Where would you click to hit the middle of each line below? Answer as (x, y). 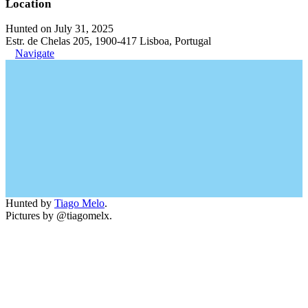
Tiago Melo (79, 203)
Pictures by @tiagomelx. (59, 216)
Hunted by (30, 203)
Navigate (35, 53)
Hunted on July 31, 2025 (59, 29)
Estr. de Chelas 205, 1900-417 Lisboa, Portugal (108, 41)
